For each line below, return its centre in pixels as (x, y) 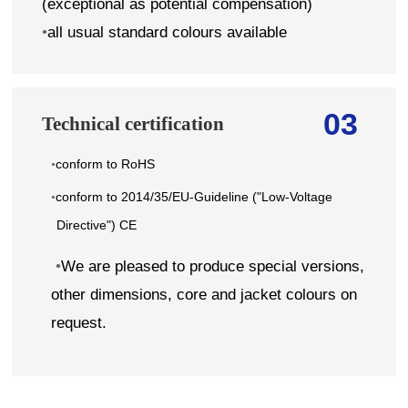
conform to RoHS (107, 163)
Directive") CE (96, 224)
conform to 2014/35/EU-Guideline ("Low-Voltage (194, 196)
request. (78, 323)
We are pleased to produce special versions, (212, 267)
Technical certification (133, 123)
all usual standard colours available (168, 32)
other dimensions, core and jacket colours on (204, 295)
